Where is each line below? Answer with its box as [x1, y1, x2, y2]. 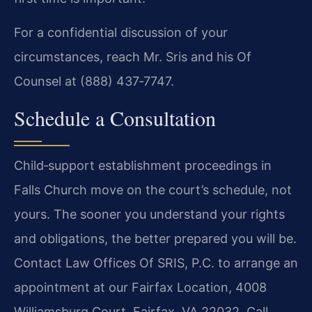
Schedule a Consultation [14, 103, 216, 132]
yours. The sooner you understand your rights [14, 206, 285, 221]
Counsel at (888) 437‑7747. [14, 74, 174, 89]
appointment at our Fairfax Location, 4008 [14, 279, 267, 295]
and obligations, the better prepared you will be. [14, 231, 297, 246]
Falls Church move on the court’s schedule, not [14, 182, 292, 197]
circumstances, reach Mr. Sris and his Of [14, 49, 251, 65]
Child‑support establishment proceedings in [14, 157, 272, 173]
